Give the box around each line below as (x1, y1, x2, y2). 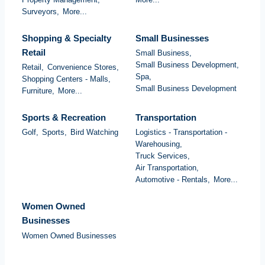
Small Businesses (135, 33, 209, 43)
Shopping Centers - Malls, (22, 74, 111, 83)
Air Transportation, (135, 163, 199, 173)
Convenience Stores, (47, 62, 119, 72)
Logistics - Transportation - (135, 128, 227, 137)
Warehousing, (135, 140, 182, 149)
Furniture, (22, 86, 54, 95)
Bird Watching (70, 128, 118, 137)
